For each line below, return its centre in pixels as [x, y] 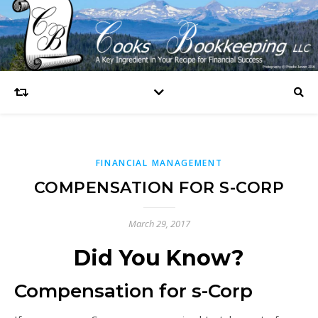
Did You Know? [159, 258]
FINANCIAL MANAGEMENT [159, 163]
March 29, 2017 [159, 224]
